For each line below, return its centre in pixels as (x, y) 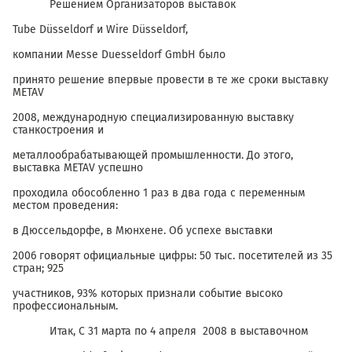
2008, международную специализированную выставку (153, 117)
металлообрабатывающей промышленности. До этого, (153, 155)
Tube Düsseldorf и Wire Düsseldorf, (100, 29)
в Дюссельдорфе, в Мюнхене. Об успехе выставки (144, 231)
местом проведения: (65, 205)
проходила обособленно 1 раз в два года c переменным (159, 193)
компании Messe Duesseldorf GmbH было (119, 55)
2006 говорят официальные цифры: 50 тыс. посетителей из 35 (172, 256)
